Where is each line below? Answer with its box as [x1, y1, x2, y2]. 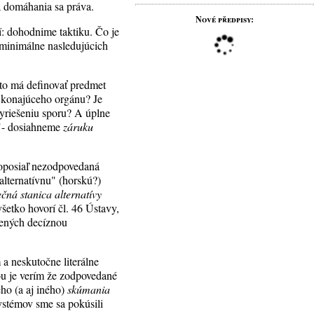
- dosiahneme [1, 119, 64, 134]
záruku [63, 119, 94, 134]
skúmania [67, 282, 111, 296]
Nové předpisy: [195, 13, 254, 25]
